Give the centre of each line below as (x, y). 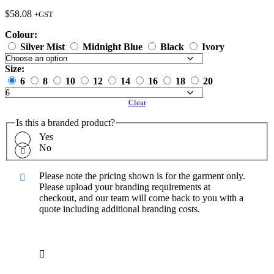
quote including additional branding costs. (120, 209)
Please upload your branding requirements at (125, 187)
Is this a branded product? (65, 122)
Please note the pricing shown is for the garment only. (142, 176)
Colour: (21, 34)
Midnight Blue (113, 46)
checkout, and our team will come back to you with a (141, 198)
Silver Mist (43, 46)
